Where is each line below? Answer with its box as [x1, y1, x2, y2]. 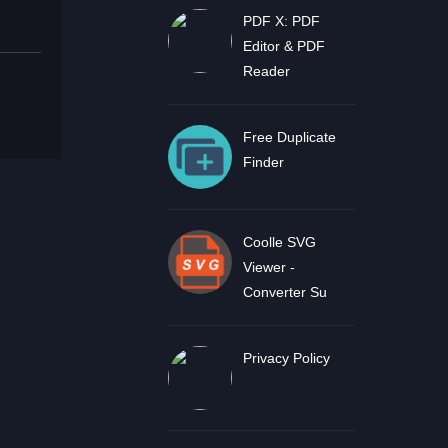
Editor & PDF [242, 38, 325, 54]
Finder [242, 154, 284, 170]
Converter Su [242, 284, 327, 300]
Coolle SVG [242, 234, 316, 250]
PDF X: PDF [242, 13, 320, 29]
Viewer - [242, 259, 295, 275]
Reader [242, 63, 290, 79]
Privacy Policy [242, 350, 330, 366]
